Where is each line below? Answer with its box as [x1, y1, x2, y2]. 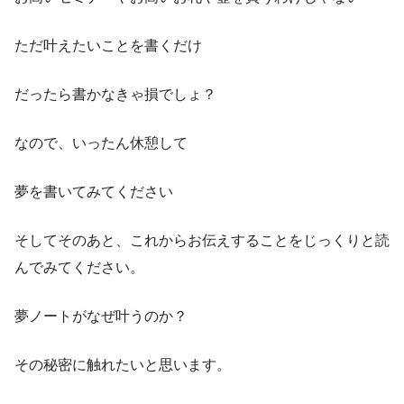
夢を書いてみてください [14, 184, 173, 200]
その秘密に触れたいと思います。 [14, 357, 231, 373]
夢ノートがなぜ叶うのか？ [14, 308, 188, 325]
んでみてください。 [14, 260, 144, 276]
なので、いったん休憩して [14, 135, 188, 151]
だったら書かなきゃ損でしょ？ [14, 87, 216, 103]
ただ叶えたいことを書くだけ [14, 38, 202, 54]
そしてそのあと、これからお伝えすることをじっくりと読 [14, 233, 390, 249]
